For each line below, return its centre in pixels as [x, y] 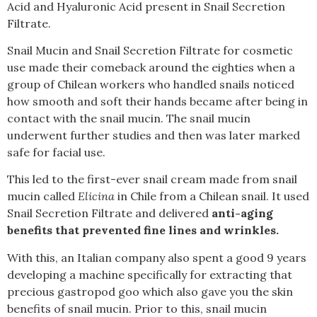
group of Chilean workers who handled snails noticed [151, 84]
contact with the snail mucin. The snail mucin [129, 118]
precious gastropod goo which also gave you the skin [150, 291]
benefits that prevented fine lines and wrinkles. [143, 230]
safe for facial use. [56, 152]
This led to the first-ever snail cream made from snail [152, 179]
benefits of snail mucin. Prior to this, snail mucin [137, 308]
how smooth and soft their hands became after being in [157, 101]
